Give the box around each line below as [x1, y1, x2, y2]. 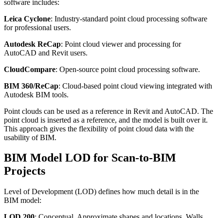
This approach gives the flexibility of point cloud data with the [4, 124, 194, 133]
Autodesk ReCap [4, 39, 61, 48]
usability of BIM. [4, 133, 56, 142]
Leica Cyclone [4, 14, 51, 23]
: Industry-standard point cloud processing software [51, 14, 207, 23]
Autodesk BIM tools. [4, 90, 69, 99]
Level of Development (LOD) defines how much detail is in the [4, 187, 199, 196]
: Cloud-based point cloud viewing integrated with [58, 81, 212, 90]
